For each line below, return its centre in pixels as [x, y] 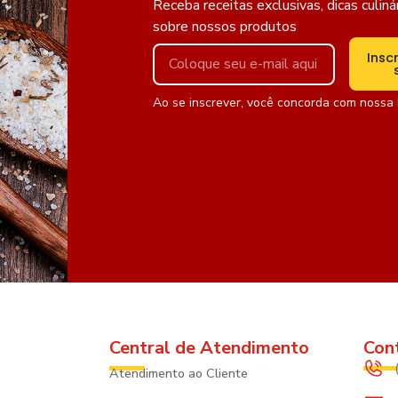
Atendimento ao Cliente [179, 373]
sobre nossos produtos [224, 27]
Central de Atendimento [210, 348]
